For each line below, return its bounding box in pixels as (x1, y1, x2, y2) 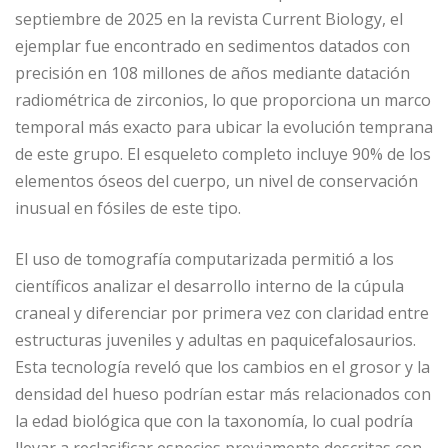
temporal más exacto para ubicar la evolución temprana (15, 116, 433, 139)
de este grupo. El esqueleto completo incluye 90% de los (15, 143, 431, 166)
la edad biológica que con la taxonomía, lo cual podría (15, 410, 413, 433)
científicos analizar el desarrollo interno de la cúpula (15, 275, 404, 298)
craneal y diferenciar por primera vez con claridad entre (15, 302, 429, 325)
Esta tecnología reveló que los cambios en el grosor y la (15, 356, 430, 379)
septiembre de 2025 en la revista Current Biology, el (15, 8, 403, 31)
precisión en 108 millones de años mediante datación (15, 62, 410, 85)
